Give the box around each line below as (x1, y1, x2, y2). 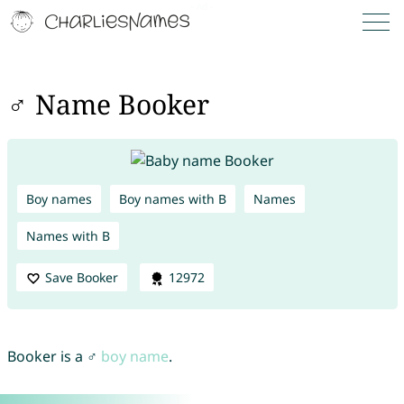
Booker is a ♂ (6, 346, 101, 367)
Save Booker (44, 268, 118, 286)
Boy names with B (118, 189, 226, 207)
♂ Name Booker (6, 86, 209, 124)
